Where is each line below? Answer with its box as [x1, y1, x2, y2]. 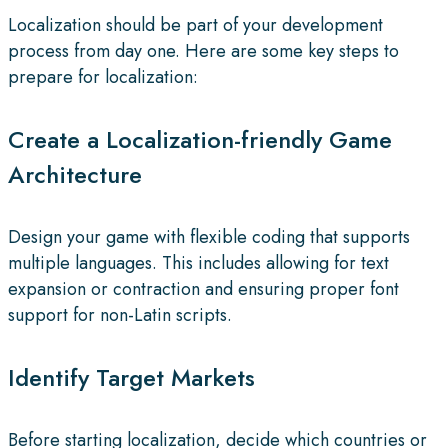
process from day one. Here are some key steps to [8, 38, 399, 65]
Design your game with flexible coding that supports [8, 224, 410, 251]
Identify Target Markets [8, 360, 255, 396]
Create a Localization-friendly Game [8, 122, 392, 158]
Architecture [8, 157, 142, 193]
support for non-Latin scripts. [8, 302, 232, 329]
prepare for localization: [8, 64, 198, 91]
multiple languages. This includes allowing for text [8, 250, 389, 277]
